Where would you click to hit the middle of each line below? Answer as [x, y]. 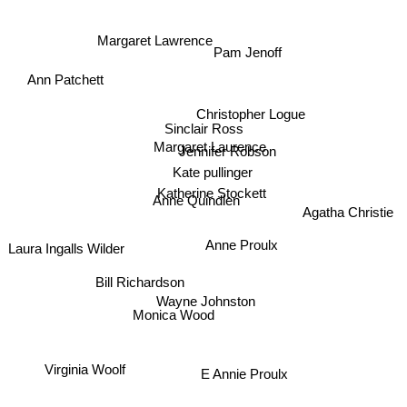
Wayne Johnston [206, 303]
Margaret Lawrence [155, 55]
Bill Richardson [139, 283]
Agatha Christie [350, 184]
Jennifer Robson [228, 156]
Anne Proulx [242, 247]
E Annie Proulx [244, 378]
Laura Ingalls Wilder [67, 255]
